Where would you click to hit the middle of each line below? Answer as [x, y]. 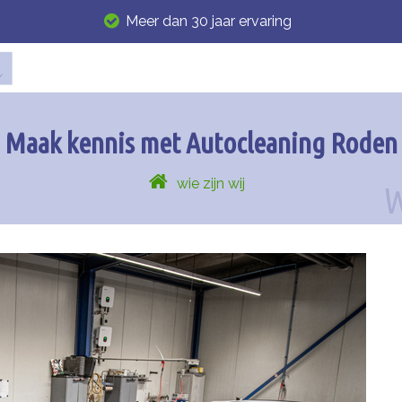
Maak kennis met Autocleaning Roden [201, 143]
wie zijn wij [210, 184]
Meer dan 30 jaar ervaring [208, 22]
